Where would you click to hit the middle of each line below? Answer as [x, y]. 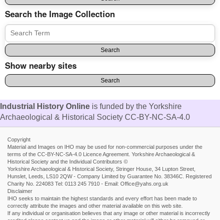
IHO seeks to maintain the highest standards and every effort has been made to [102, 198]
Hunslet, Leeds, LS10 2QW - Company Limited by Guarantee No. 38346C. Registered [110, 176]
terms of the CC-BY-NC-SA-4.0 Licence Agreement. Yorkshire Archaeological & [101, 154]
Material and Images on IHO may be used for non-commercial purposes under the [105, 147]
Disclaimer [20, 191]
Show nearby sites [41, 65]
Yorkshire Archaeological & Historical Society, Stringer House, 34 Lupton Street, [101, 169]
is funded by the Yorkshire [136, 106]
